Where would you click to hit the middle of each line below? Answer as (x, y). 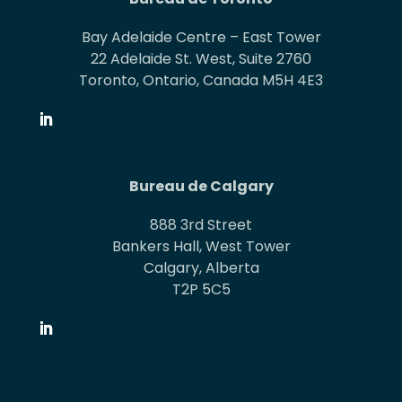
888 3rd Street (201, 224)
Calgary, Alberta (201, 267)
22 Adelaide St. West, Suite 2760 (201, 58)
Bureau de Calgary (201, 186)
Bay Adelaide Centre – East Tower (201, 37)
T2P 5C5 (201, 289)
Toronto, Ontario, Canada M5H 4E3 (201, 80)
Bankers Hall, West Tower (201, 246)
